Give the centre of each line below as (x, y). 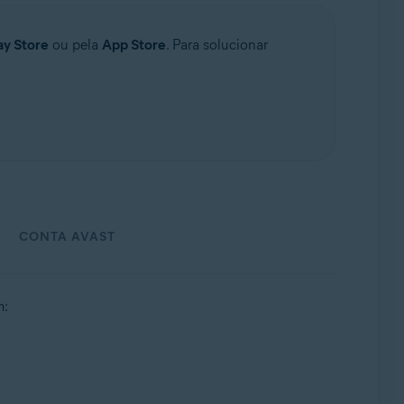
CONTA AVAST (67, 237)
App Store (133, 45)
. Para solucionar (216, 45)
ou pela (75, 45)
